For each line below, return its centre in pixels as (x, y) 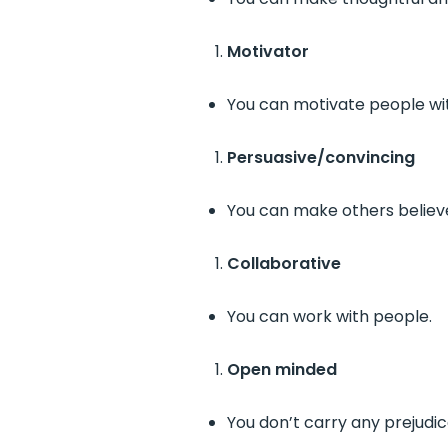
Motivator (267, 51)
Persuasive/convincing (320, 157)
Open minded (281, 369)
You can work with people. (329, 316)
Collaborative (283, 263)
